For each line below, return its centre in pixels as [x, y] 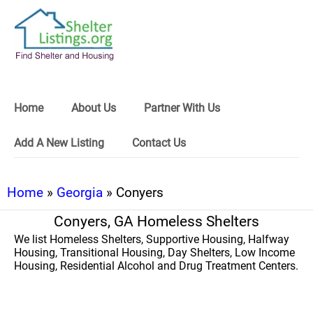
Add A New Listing [59, 143]
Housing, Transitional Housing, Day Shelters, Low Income [154, 253]
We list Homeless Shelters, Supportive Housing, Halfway [152, 239]
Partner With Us [182, 108]
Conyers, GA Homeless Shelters [156, 221]
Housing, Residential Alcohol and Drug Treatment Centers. [156, 266]
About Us [94, 108]
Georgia [80, 192]
